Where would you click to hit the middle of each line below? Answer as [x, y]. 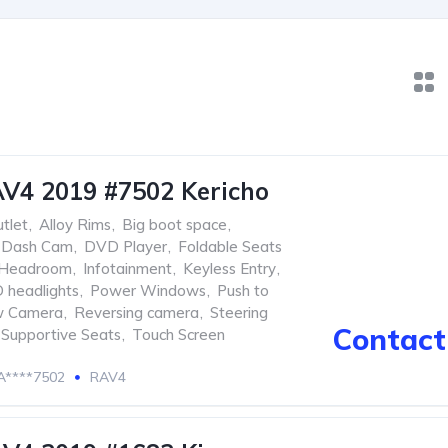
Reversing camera [136, 312]
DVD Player [125, 246]
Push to [243, 290]
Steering [239, 312]
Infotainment [127, 268]
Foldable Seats [230, 246]
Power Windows [148, 290]
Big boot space [174, 224]
